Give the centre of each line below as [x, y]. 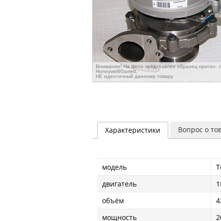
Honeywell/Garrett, [117, 71]
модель [114, 167]
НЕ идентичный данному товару [134, 76]
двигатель [119, 184]
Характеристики [133, 130]
